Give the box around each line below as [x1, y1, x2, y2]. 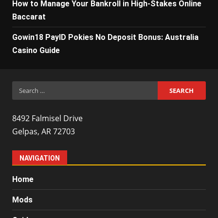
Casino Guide [12, 46, 60, 55]
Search [12, 82, 38, 92]
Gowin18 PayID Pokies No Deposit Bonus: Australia [12, 33, 199, 42]
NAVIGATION [19, 154, 60, 162]
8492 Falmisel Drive [12, 113, 83, 124]
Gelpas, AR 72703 [12, 126, 75, 137]
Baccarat [12, 12, 46, 21]
